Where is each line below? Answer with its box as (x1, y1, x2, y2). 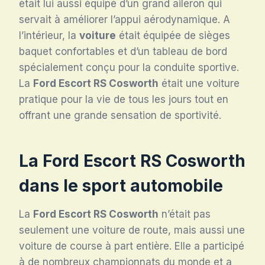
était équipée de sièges (116, 29, 230, 41)
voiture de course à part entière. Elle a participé (19, 240, 244, 252)
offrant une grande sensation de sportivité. (19, 109, 221, 121)
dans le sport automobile (19, 175, 223, 196)
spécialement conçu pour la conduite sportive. (19, 61, 239, 73)
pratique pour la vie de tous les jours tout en (19, 93, 228, 105)
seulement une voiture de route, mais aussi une (19, 224, 245, 236)
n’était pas (159, 208, 211, 220)
